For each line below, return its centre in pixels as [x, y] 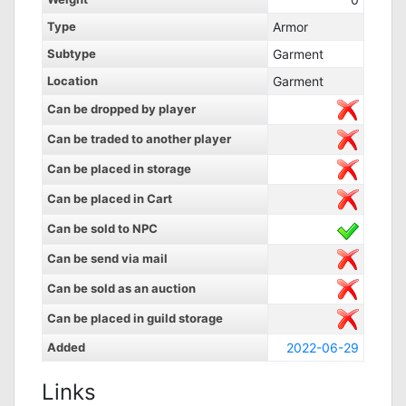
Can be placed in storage [119, 169]
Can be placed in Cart [110, 198]
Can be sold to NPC [102, 228]
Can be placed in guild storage [135, 318]
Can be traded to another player [139, 139]
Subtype [72, 53]
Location [72, 81]
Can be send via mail [107, 258]
